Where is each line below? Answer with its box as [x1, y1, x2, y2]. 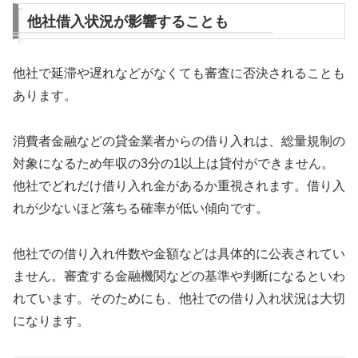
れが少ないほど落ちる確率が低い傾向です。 [13, 201, 268, 216]
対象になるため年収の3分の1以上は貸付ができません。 [13, 157, 334, 171]
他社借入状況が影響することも [26, 13, 229, 30]
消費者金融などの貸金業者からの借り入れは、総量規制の [13, 134, 345, 149]
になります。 [13, 314, 89, 328]
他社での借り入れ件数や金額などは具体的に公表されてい [13, 247, 345, 261]
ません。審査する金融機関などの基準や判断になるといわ [13, 269, 345, 284]
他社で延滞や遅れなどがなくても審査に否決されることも [13, 66, 345, 81]
